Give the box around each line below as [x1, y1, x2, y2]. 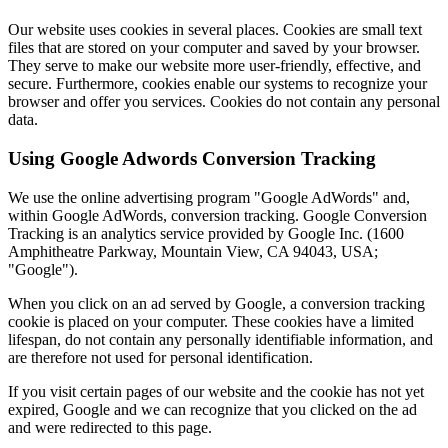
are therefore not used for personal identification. [8, 348, 313, 366]
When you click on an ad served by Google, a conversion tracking [8, 294, 425, 312]
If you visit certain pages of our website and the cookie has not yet [8, 382, 424, 400]
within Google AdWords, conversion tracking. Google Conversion [8, 206, 427, 224]
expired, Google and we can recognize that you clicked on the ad [8, 400, 417, 418]
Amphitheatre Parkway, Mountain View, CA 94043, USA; [8, 242, 378, 260]
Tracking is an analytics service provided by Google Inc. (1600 [8, 224, 404, 242]
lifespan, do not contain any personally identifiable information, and [8, 330, 433, 348]
